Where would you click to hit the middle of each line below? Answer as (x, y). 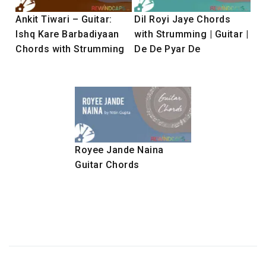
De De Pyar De (167, 49)
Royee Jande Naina (119, 150)
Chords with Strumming (70, 49)
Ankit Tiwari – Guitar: (64, 19)
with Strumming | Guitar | (191, 34)
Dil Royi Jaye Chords (183, 19)
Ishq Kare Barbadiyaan (68, 34)
